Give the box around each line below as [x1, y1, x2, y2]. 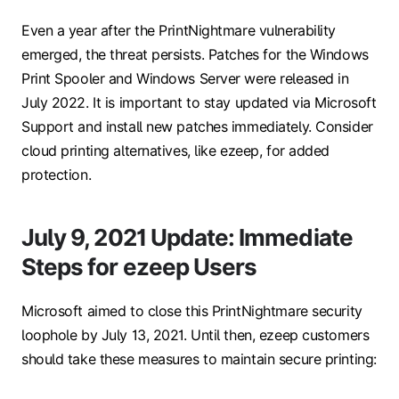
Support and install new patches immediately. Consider [21, 117, 373, 135]
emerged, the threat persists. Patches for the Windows [21, 45, 369, 63]
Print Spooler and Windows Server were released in [21, 69, 349, 87]
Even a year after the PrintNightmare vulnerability [21, 20, 336, 39]
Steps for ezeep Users [21, 252, 257, 281]
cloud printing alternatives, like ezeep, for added [21, 141, 330, 159]
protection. [21, 165, 92, 183]
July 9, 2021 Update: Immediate [21, 223, 353, 251]
